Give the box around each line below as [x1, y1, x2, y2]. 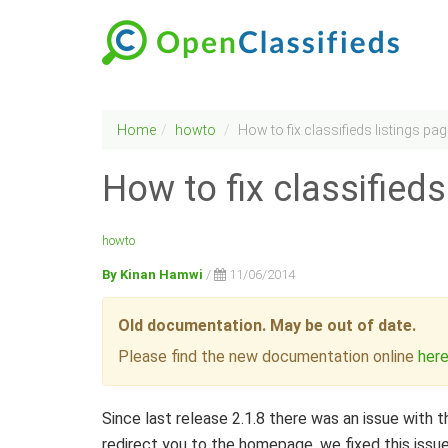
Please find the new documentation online [118, 347, 418, 366]
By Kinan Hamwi [102, 267, 203, 282]
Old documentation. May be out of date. [118, 316, 416, 335]
